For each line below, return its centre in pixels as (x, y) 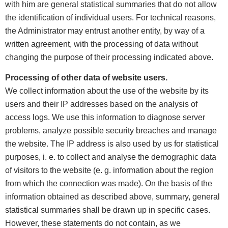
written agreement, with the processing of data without (102, 44)
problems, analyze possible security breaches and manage (111, 130)
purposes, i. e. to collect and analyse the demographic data (111, 157)
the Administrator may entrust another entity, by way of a (105, 31)
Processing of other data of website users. (86, 77)
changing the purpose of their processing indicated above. (109, 57)
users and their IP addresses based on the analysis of (101, 104)
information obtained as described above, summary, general (112, 196)
